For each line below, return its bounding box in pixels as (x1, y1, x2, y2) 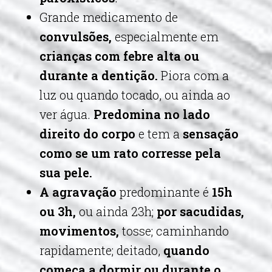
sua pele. (39, 165, 95, 180)
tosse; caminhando (119, 223, 229, 239)
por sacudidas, (157, 203, 244, 219)
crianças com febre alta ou (39, 48, 199, 64)
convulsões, (39, 29, 115, 44)
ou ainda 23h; (76, 203, 157, 219)
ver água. (39, 106, 93, 122)
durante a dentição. (39, 67, 158, 83)
